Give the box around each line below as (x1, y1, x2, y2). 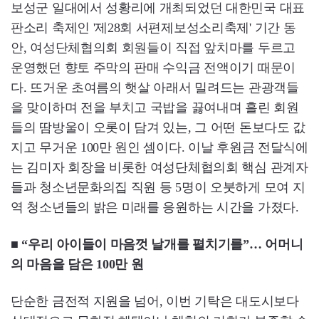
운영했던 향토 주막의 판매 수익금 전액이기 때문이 (11, 61, 296, 75)
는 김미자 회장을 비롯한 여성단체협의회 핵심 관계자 (11, 160, 308, 175)
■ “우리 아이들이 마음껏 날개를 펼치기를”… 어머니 (11, 237, 303, 252)
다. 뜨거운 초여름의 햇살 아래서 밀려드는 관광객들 (11, 80, 299, 95)
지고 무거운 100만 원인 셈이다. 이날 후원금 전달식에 (11, 140, 308, 155)
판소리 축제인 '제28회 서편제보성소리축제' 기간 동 (11, 21, 296, 36)
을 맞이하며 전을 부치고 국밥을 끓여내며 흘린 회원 (11, 100, 299, 115)
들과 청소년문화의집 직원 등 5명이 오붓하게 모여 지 (11, 180, 305, 195)
